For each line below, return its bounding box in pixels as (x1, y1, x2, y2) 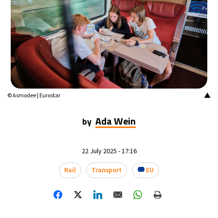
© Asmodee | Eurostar (7, 91, 60, 100)
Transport (91, 165, 122, 175)
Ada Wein (95, 113, 136, 128)
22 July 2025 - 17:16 (81, 146, 137, 156)
